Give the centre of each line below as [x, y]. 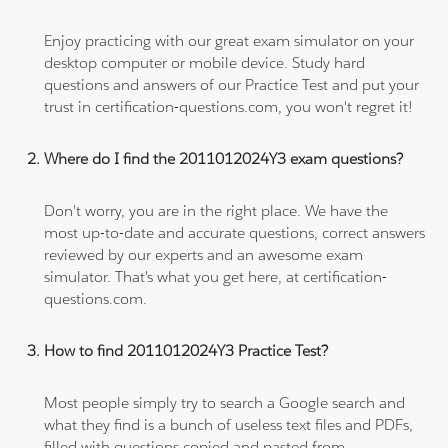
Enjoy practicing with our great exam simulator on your [229, 40]
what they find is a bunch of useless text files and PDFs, [229, 424]
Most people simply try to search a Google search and [225, 402]
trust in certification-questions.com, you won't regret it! [229, 106]
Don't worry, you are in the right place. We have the [216, 210]
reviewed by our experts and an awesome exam [204, 254]
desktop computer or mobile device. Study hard [205, 62]
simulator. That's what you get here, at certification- [216, 276]
